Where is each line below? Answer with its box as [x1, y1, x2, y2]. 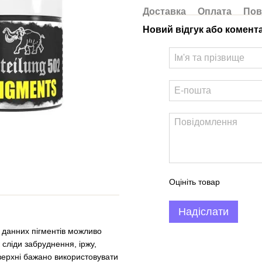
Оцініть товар [169, 177, 220, 187]
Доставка [143, 6, 186, 16]
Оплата [198, 6, 232, 16]
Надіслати [178, 206, 229, 218]
